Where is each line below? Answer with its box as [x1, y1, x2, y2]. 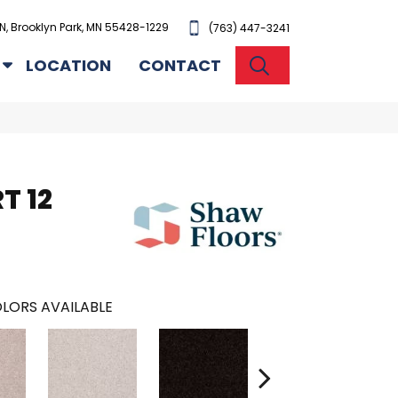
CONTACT [139, 53, 222, 76]
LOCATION [26, 53, 112, 76]
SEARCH [275, 52, 343, 75]
